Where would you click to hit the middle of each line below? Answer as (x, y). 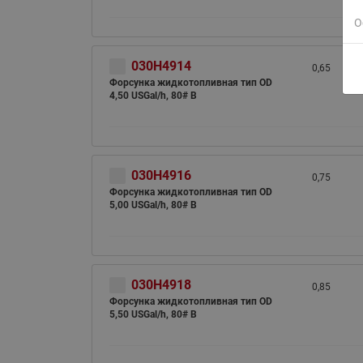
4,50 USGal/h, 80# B (153, 96)
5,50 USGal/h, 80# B (153, 314)
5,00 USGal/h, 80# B (153, 205)
